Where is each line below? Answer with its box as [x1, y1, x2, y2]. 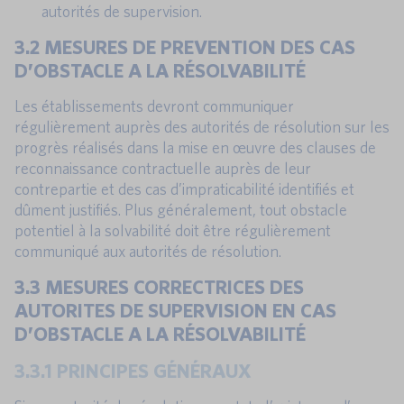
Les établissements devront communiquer [14, 96, 294, 116]
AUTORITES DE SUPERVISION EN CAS [14, 298, 336, 322]
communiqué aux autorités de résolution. [14, 242, 281, 262]
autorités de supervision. [41, 2, 202, 22]
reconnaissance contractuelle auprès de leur [14, 159, 311, 179]
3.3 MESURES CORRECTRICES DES [14, 275, 304, 298]
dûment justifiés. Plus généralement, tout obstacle [14, 200, 347, 220]
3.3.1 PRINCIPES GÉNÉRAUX [14, 359, 252, 382]
